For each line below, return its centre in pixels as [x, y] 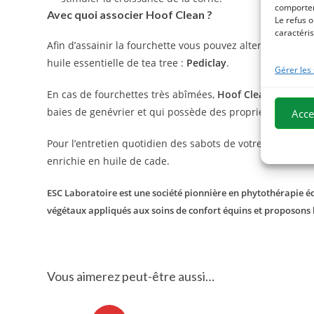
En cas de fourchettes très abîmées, [132, 94]
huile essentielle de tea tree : [117, 63]
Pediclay [207, 63]
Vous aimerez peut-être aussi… [131, 276]
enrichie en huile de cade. [109, 161]
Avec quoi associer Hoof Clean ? [130, 14]
